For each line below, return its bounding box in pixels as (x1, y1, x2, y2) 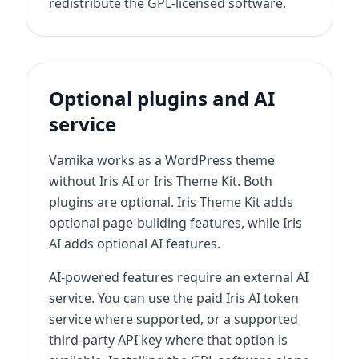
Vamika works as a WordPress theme (49, 151, 275, 169)
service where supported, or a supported (49, 310, 298, 328)
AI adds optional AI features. (49, 235, 220, 252)
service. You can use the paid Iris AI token (49, 289, 299, 307)
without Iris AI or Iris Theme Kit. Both (49, 172, 272, 190)
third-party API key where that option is (49, 331, 288, 349)
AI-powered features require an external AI (49, 268, 309, 286)
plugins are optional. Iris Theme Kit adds (49, 193, 293, 211)
